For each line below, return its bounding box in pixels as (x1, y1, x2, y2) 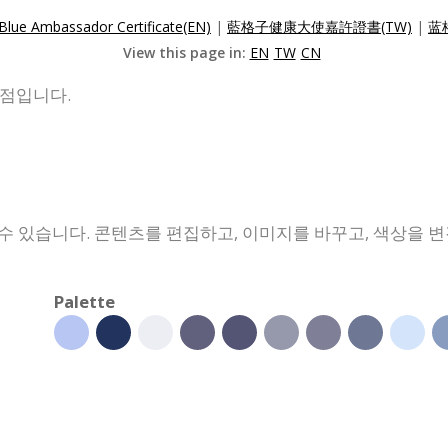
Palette (54, 289, 115, 313)
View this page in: (122, 42, 250, 62)
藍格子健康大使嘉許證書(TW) (227, 16, 412, 36)
